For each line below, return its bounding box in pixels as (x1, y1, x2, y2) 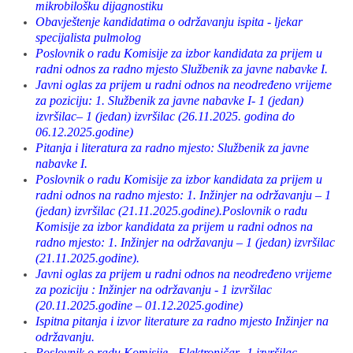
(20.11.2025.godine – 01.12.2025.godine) (35, 299, 243, 312)
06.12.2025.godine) (35, 125, 133, 139)
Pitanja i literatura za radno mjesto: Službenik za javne (35, 141, 309, 154)
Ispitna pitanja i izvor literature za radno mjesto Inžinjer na (35, 314, 329, 328)
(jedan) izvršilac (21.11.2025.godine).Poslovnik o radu (35, 204, 307, 217)
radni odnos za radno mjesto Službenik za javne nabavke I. (35, 62, 328, 76)
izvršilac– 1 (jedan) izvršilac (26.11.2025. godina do (35, 110, 295, 123)
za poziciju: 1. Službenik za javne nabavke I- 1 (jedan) (35, 94, 303, 107)
